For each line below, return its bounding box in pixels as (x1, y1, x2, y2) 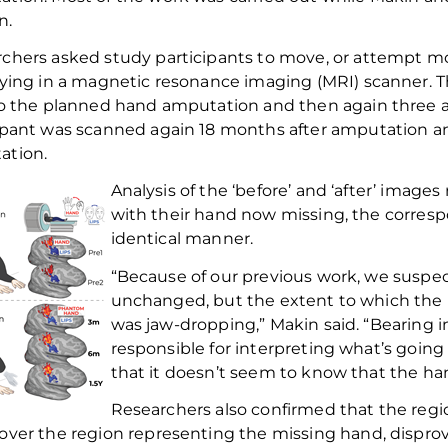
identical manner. (110, 229, 258, 249)
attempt (353, 47, 427, 67)
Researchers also (110, 399, 248, 419)
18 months (199, 119, 285, 139)
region (70, 423, 124, 443)
